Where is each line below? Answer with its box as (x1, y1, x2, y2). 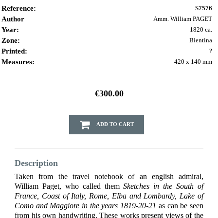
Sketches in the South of (123, 182, 204, 191)
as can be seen (156, 201, 204, 210)
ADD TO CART (96, 121, 134, 127)
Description (15, 158, 58, 168)
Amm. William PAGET (153, 15, 212, 23)
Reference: (1, 4, 36, 13)
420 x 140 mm (174, 58, 212, 66)
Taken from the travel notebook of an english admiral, (15, 172, 203, 181)
